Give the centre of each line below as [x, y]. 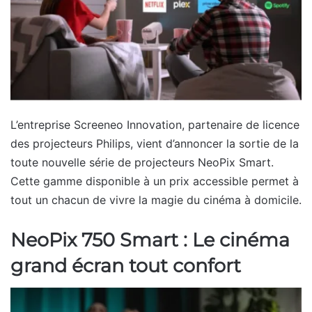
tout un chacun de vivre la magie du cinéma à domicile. [156, 200]
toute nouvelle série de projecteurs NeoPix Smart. [142, 162]
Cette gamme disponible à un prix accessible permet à [155, 181]
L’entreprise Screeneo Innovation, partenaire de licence [155, 124]
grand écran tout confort [126, 265]
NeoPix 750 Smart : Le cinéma [150, 240]
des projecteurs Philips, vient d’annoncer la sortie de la [155, 143]
